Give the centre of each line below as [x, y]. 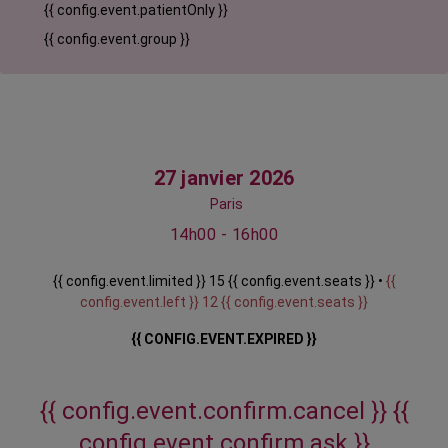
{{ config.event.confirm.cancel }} [216, 411]
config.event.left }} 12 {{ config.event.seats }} [224, 302]
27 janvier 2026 [224, 178]
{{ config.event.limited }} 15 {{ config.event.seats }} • [219, 281]
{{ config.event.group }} [117, 39]
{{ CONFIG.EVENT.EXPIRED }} [224, 339]
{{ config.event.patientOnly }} [136, 10]
